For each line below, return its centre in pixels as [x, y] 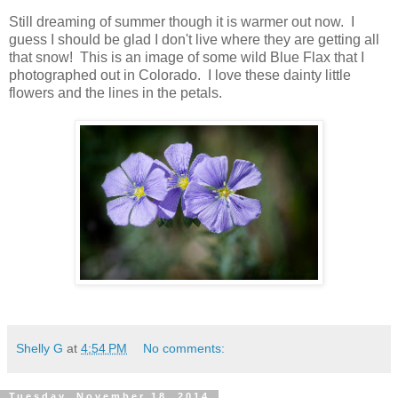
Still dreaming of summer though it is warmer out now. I [182, 22]
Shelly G [40, 348]
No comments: [184, 348]
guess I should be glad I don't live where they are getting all [194, 40]
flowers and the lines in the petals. [115, 93]
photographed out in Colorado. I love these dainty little [180, 75]
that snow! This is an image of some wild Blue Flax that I [187, 57]
